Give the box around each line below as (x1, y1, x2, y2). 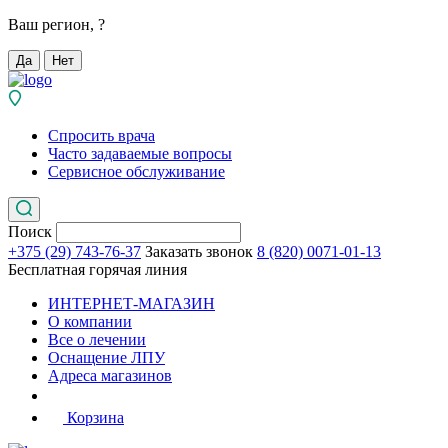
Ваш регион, (8, 16, 98, 33)
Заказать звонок (145, 243, 253, 260)
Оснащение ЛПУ (48, 349, 165, 366)
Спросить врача (48, 127, 155, 144)
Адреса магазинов (48, 367, 172, 384)
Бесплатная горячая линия (8, 261, 187, 278)
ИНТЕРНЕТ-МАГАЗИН (48, 295, 215, 312)
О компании (48, 313, 132, 330)
